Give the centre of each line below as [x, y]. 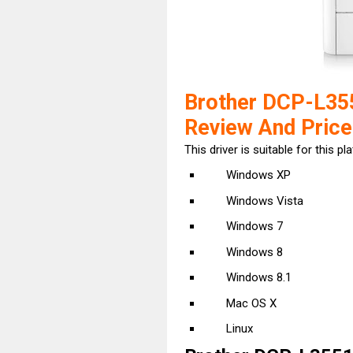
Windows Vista [264, 201]
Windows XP [258, 175]
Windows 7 [254, 226]
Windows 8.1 [258, 277]
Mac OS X [251, 303]
